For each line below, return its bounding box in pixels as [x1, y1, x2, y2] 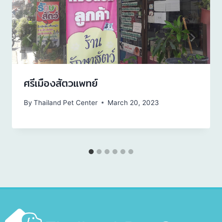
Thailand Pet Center [34, 98, 98, 107]
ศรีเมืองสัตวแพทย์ [24, 75, 98, 91]
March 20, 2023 [108, 98, 160, 107]
